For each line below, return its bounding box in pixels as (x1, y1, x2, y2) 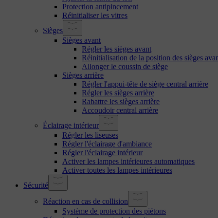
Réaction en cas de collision (43, 197, 128, 205)
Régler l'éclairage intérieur (62, 148, 143, 157)
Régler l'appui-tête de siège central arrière (82, 79, 208, 88)
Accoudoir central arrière (82, 106, 158, 114)
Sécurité (23, 181, 48, 189)
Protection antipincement (62, 2, 138, 11)
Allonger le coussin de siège (82, 62, 168, 71)
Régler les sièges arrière (82, 88, 154, 97)
